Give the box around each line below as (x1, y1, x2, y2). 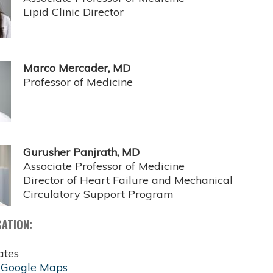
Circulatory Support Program (23, 187, 174, 202)
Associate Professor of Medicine (23, 159, 185, 174)
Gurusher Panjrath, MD (23, 145, 143, 160)
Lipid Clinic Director (23, 5, 124, 19)
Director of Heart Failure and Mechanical (23, 173, 233, 188)
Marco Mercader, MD (23, 61, 134, 76)
